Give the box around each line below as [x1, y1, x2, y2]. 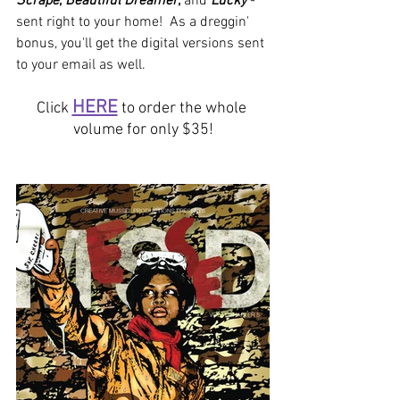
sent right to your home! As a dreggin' [16, 13, 253, 32]
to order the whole [117, 99, 250, 119]
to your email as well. [16, 56, 153, 75]
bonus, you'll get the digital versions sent [16, 35, 268, 54]
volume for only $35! [72, 121, 213, 140]
